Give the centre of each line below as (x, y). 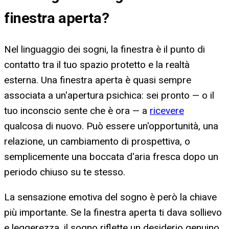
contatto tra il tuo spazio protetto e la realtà (97, 64)
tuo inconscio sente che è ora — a (77, 110)
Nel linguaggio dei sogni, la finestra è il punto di (105, 49)
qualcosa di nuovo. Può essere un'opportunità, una (111, 126)
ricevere (167, 110)
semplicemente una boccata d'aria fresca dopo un (111, 156)
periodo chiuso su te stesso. (65, 172)
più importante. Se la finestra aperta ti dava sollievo (113, 212)
